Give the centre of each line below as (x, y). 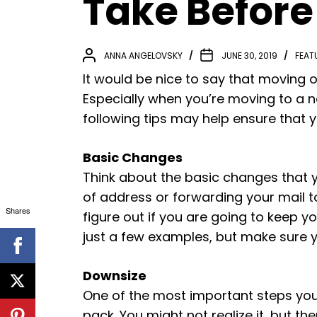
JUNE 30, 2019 (249, 55)
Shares (18, 210)
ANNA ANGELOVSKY (143, 55)
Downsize (115, 276)
